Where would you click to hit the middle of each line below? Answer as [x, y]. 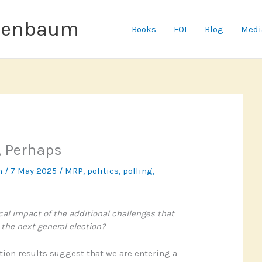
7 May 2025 [35, 171]
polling [137, 171]
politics [103, 171]
